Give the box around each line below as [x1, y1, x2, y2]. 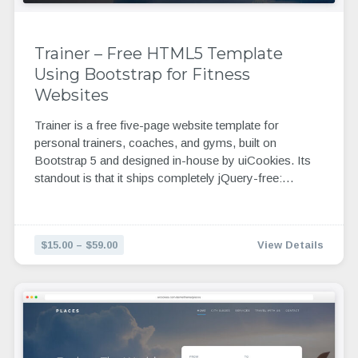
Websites [34, 85, 109, 105]
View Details [257, 239, 324, 251]
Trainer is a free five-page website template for [34, 118, 279, 133]
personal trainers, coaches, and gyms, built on [34, 136, 276, 150]
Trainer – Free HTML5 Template [34, 43, 283, 63]
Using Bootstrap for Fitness [34, 64, 250, 84]
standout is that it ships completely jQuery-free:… [34, 171, 294, 185]
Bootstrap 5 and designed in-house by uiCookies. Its [34, 153, 311, 168]
